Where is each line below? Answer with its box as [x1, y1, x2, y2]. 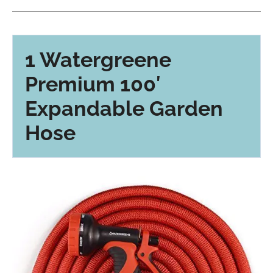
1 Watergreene [25, 47, 171, 72]
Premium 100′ [25, 71, 161, 96]
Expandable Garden [25, 96, 223, 121]
